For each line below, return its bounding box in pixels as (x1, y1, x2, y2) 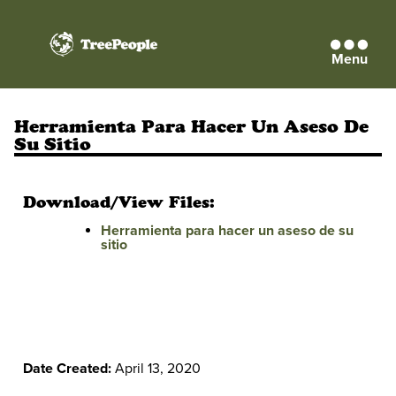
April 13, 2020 (111, 360, 201, 378)
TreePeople (49, 53, 141, 75)
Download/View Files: (23, 192, 215, 212)
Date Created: (23, 360, 111, 378)
